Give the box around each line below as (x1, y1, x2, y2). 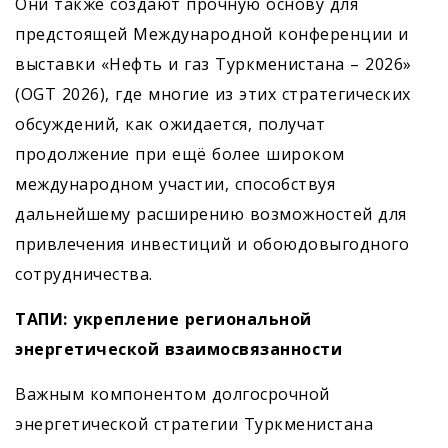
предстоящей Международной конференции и (15, 23, 409, 45)
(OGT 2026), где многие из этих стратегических (15, 83, 411, 105)
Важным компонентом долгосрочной (15, 383, 330, 405)
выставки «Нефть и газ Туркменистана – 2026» (15, 53, 412, 75)
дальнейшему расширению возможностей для (15, 203, 407, 225)
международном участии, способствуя (15, 173, 335, 195)
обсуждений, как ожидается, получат (15, 113, 325, 135)
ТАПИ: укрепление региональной (15, 308, 312, 330)
